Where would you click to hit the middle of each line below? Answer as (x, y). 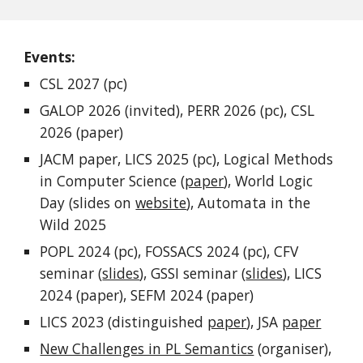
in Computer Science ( (113, 181)
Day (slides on (88, 203)
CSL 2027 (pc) (84, 83)
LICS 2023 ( (76, 322)
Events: (50, 57)
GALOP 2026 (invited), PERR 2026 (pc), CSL (177, 110)
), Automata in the (249, 203)
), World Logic (269, 181)
